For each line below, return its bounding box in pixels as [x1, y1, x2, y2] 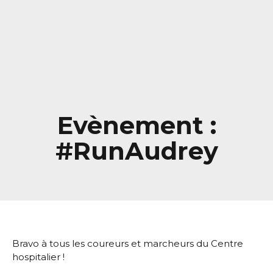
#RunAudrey [55, 135, 218, 166]
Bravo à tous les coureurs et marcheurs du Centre [12, 237, 243, 249]
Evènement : [57, 110, 216, 140]
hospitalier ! [12, 250, 65, 263]
